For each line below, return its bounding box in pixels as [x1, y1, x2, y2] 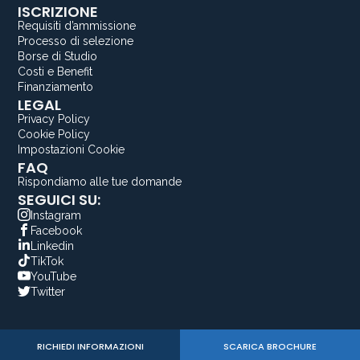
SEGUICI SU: [18, 189, 101, 210]
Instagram [31, 208, 82, 222]
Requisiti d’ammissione [18, 18, 137, 32]
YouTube [31, 269, 77, 283]
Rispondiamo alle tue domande [18, 174, 182, 188]
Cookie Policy [18, 127, 91, 141]
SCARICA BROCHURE [223, 340, 317, 353]
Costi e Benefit [18, 64, 93, 78]
